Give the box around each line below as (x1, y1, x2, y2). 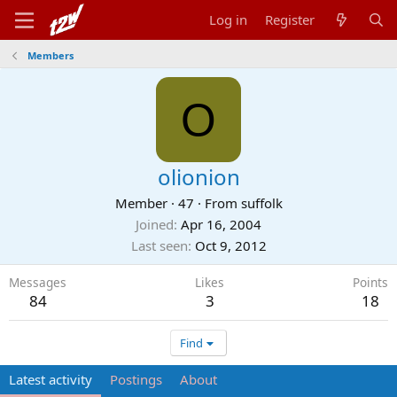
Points (353, 274, 388, 291)
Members (27, 49, 74, 62)
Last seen (130, 237, 188, 254)
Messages (9, 274, 66, 291)
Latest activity (9, 370, 92, 388)
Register (265, 11, 315, 28)
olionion (157, 162, 240, 191)
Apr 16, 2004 (181, 215, 261, 233)
